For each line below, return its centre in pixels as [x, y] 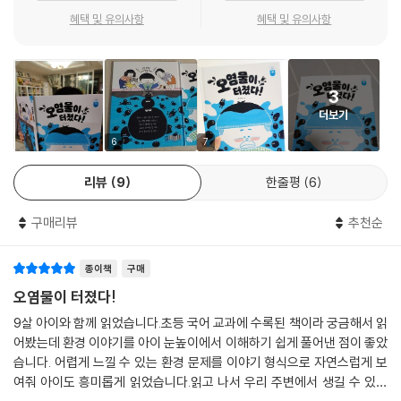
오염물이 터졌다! [65, 296]
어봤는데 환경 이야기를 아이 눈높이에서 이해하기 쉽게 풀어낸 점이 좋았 [200, 342]
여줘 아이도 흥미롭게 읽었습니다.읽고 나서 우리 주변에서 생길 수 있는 [200, 381]
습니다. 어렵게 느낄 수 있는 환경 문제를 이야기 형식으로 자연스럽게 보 [200, 362]
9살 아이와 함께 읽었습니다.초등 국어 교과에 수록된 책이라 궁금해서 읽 [200, 322]
